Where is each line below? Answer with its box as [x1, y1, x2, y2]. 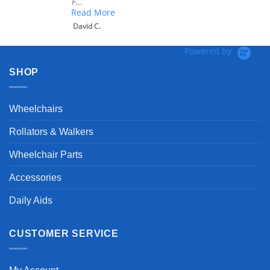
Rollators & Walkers [9, 126, 93, 137]
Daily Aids [9, 195, 52, 206]
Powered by [184, 45, 234, 57]
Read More [71, 7, 115, 19]
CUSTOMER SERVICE [9, 228, 119, 239]
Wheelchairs [9, 103, 63, 114]
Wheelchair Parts [9, 149, 83, 160]
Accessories [9, 172, 61, 183]
